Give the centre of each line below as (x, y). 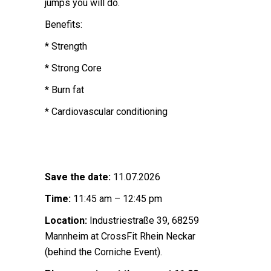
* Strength (66, 46)
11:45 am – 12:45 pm (116, 199)
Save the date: (78, 177)
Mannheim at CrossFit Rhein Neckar (120, 236)
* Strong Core (73, 68)
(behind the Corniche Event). (103, 252)
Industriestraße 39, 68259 (143, 220)
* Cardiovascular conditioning (106, 112)
